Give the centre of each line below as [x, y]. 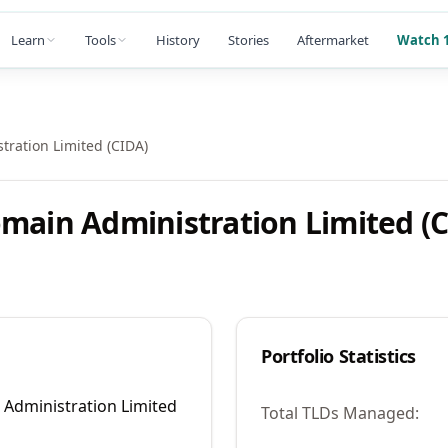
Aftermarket [333, 39]
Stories [248, 39]
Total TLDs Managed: [340, 413]
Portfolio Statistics [338, 356]
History [178, 39]
